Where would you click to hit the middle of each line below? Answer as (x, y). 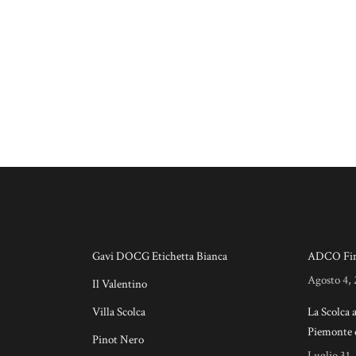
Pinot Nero (118, 340)
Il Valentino (119, 284)
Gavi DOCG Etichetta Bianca (159, 256)
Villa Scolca (118, 312)
